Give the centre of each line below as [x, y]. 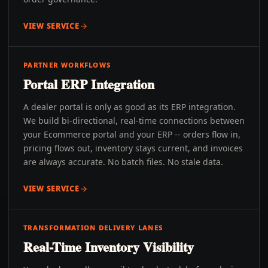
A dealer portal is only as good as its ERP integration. [130, 107]
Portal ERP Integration [89, 84]
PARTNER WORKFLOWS [67, 65]
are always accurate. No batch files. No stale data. [123, 162]
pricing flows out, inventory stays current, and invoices [133, 148]
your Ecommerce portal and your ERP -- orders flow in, [132, 134]
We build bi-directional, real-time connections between [134, 121]
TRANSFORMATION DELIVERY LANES [93, 228]
